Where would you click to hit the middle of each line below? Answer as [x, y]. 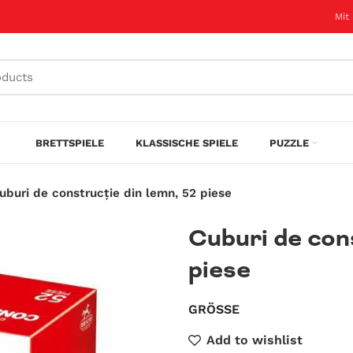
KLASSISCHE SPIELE [187, 143]
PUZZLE [289, 143]
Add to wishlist [255, 340]
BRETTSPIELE [70, 143]
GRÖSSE [214, 309]
